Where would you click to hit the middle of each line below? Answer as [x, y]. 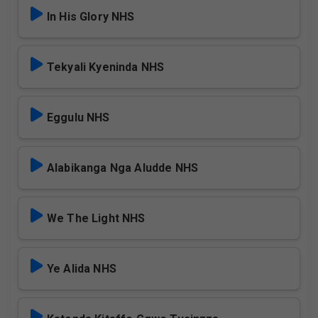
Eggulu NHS [78, 117]
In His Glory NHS [91, 17]
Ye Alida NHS [82, 269]
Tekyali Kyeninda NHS [106, 67]
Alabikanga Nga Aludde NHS [154, 168]
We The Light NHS [96, 218]
